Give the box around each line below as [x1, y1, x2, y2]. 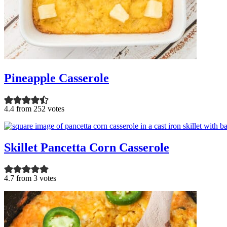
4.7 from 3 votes [4, 173, 56, 182]
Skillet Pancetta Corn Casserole [4, 140, 169, 154]
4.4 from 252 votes [4, 104, 64, 113]
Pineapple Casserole [4, 71, 109, 85]
